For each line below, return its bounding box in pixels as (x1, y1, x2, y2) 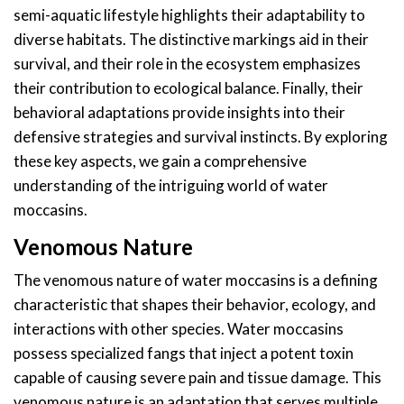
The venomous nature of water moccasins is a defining (14, 271, 378, 290)
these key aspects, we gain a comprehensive (14, 151, 307, 171)
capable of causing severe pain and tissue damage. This (14, 368, 381, 388)
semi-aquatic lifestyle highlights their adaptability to (14, 5, 365, 25)
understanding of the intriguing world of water (14, 176, 328, 196)
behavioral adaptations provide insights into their (14, 103, 345, 123)
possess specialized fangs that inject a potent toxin (14, 344, 353, 363)
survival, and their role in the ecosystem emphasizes (14, 54, 361, 74)
